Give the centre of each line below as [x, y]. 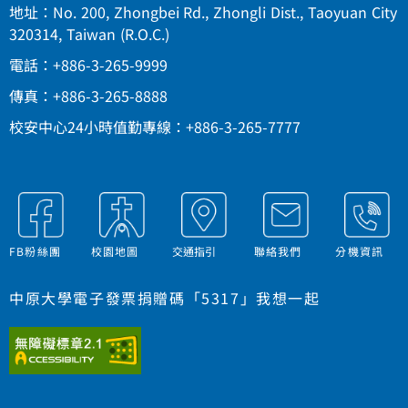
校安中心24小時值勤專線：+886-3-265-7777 [155, 127]
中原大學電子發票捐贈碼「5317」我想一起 [165, 298]
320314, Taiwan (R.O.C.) [89, 34]
